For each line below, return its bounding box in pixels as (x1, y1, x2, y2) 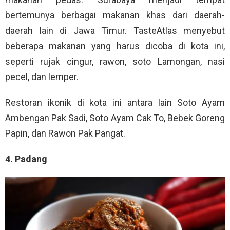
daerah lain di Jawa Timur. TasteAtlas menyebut (5, 25, 225, 36)
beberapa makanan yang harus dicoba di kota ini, (5, 40, 225, 51)
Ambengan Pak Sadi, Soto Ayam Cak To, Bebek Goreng (5, 112, 225, 123)
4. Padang (5, 153, 47, 164)
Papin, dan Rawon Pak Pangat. (5, 127, 125, 139)
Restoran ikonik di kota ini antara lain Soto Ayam (5, 97, 225, 108)
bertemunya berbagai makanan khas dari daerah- (5, 9, 225, 21)
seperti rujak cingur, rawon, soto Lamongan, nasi (5, 55, 225, 67)
